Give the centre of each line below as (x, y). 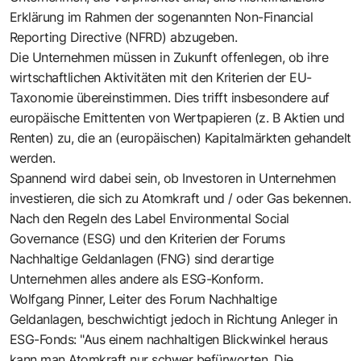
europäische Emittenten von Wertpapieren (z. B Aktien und (177, 117)
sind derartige (232, 258)
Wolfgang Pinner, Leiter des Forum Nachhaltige (143, 299)
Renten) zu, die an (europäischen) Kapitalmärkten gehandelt (180, 137)
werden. (33, 158)
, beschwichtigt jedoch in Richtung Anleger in (209, 319)
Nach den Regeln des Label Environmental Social (149, 218)
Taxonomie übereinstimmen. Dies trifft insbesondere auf (170, 97)
